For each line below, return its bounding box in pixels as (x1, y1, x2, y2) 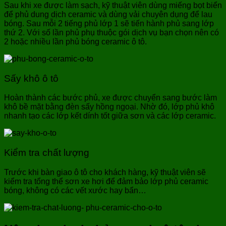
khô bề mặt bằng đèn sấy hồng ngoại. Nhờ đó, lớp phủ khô (4, 102, 214, 111)
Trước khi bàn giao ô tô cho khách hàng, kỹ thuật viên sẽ (4, 167, 206, 177)
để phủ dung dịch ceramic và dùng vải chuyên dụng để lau (4, 10, 212, 19)
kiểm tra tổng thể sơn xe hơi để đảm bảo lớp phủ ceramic (4, 177, 208, 186)
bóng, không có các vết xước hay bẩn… (4, 186, 146, 195)
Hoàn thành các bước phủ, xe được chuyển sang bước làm (4, 93, 217, 102)
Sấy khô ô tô (4, 73, 59, 84)
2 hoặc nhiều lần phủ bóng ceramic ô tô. (4, 37, 149, 46)
